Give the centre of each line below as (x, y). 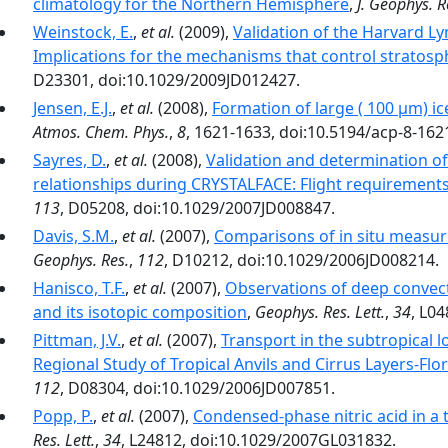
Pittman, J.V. (77, 340)
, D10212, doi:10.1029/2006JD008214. (301, 260)
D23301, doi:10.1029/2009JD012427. (166, 80)
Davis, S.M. (73, 236)
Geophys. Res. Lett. (320, 312)
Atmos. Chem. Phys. (101, 132)
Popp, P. (63, 416)
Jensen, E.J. (72, 108)
